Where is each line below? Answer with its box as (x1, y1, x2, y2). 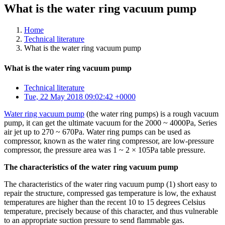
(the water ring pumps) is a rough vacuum (84, 109, 218, 118)
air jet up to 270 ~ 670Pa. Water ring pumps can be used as (4, 127, 190, 136)
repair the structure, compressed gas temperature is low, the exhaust (4, 188, 216, 197)
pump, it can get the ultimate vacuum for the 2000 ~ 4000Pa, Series (4, 118, 217, 127)
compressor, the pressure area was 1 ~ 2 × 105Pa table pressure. (4, 145, 205, 154)
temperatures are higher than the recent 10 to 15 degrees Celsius (4, 197, 205, 206)
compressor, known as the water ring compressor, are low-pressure (4, 136, 214, 145)
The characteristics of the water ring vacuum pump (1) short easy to (4, 179, 217, 188)
